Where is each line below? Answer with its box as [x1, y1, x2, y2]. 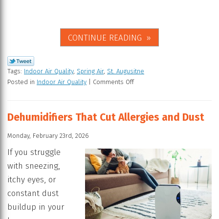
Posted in [7, 78, 37, 86]
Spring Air [77, 67, 104, 75]
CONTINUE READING [68, 33, 142, 44]
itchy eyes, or [7, 175, 56, 185]
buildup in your [7, 202, 64, 213]
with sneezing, [7, 161, 60, 172]
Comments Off [93, 78, 134, 86]
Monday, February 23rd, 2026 [7, 132, 89, 140]
